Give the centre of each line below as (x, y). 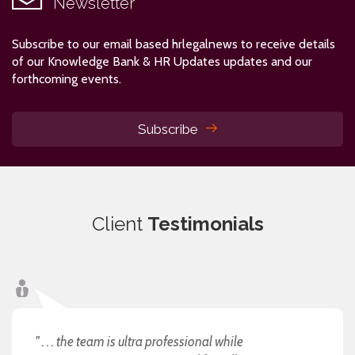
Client (119, 223)
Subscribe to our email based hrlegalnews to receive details (174, 44)
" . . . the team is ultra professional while (139, 341)
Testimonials (205, 223)
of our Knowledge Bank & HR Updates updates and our (162, 61)
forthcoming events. (67, 78)
